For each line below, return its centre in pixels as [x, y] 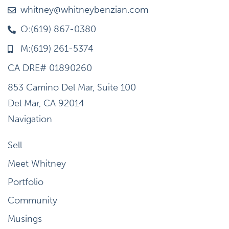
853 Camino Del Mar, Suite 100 [72, 88]
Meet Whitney [37, 164]
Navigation [30, 119]
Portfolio [26, 182]
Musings [25, 219]
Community [32, 201]
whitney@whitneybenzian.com [84, 10]
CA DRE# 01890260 [50, 68]
